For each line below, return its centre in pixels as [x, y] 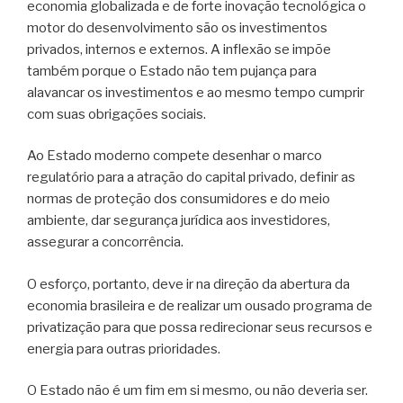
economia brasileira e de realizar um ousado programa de [200, 305]
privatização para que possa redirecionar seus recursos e [200, 327]
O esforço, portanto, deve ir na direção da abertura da [188, 284]
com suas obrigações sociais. [116, 114]
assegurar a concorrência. [105, 242]
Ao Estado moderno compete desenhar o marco [175, 156]
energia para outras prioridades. [124, 349]
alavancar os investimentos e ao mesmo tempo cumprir [196, 92]
